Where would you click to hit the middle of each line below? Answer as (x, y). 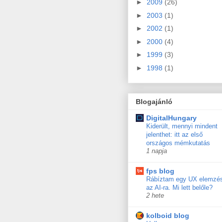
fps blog (160, 171)
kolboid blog (168, 216)
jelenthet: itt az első (174, 135)
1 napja (157, 151)
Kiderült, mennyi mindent (182, 126)
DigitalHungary (171, 118)
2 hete (155, 196)
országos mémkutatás (178, 143)
